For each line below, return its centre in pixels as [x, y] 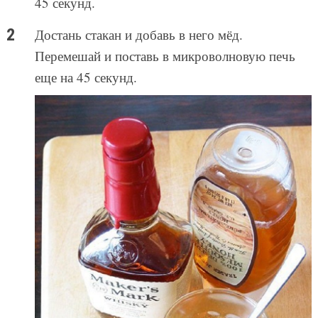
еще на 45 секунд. [86, 77]
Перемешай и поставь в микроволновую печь [165, 55]
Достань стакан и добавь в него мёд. [138, 34]
